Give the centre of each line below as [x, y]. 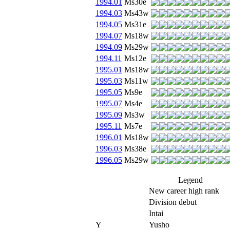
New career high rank [184, 190]
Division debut [173, 202]
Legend [190, 180]
